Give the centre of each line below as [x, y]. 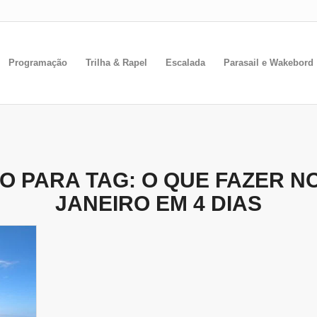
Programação [38, 63]
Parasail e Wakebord [269, 63]
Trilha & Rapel [116, 63]
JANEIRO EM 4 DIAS [158, 203]
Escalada [185, 63]
